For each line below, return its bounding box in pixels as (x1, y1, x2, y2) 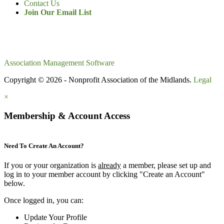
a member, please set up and (121, 161, 211, 170)
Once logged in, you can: (4, 196, 83, 205)
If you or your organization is (4, 161, 98, 170)
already (98, 161, 121, 170)
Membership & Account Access (4, 110, 130, 121)
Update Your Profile (24, 213, 87, 222)
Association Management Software (4, 58, 114, 67)
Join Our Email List (24, 7, 91, 16)
